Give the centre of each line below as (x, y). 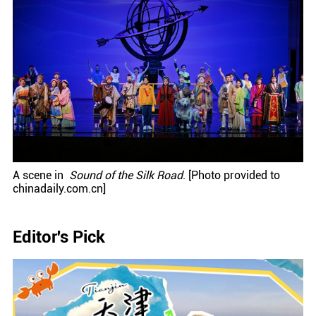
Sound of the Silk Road (126, 175)
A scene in (41, 175)
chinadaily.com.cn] (59, 188)
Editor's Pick (59, 237)
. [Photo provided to (231, 175)
